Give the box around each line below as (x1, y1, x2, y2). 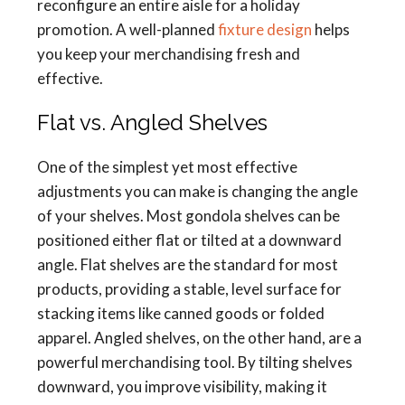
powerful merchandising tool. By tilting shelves (37, 353, 353, 372)
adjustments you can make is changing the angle (37, 182, 358, 201)
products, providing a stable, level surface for (37, 279, 342, 298)
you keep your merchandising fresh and (37, 44, 300, 63)
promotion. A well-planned (37, 20, 218, 39)
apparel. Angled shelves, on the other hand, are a (37, 328, 362, 347)
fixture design (218, 20, 312, 39)
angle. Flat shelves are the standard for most (37, 255, 338, 274)
